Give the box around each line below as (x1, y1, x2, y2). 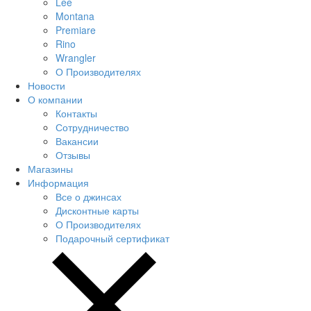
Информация (28, 175, 89, 190)
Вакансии (56, 133, 99, 148)
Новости (28, 78, 65, 92)
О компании (28, 92, 83, 106)
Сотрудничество (56, 119, 129, 134)
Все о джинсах (56, 189, 121, 203)
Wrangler (56, 50, 96, 65)
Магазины (28, 161, 73, 176)
